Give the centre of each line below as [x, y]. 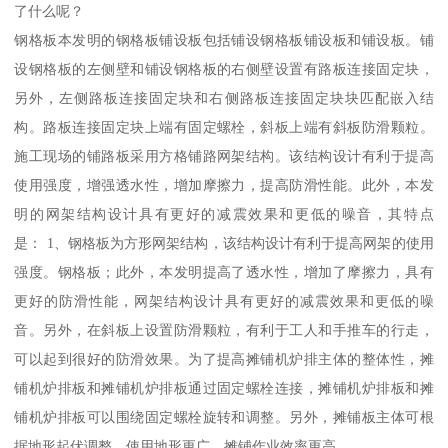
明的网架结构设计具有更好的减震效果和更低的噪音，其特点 [224, 214]
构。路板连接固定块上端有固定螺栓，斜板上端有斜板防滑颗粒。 [224, 127]
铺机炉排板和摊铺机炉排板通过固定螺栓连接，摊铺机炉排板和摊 [224, 388]
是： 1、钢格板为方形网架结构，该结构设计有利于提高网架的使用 [224, 243]
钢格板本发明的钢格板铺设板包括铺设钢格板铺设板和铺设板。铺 [224, 40]
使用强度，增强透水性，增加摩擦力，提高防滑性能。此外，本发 [224, 185]
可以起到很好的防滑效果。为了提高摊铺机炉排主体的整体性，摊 [224, 359]
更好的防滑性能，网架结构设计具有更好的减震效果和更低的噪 [224, 301]
